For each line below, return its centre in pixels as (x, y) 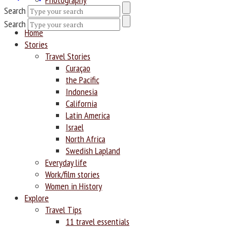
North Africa (85, 139)
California (81, 103)
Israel (75, 127)
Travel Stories (68, 56)
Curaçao (78, 68)
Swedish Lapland (93, 150)
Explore (37, 198)
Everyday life (66, 162)
